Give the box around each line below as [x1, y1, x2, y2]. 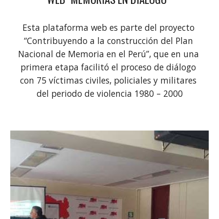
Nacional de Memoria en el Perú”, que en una [18, 48, 199, 60]
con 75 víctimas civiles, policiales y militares [20, 74, 197, 87]
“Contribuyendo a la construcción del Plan [23, 35, 193, 47]
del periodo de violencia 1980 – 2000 [36, 88, 183, 100]
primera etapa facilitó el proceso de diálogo [21, 61, 196, 73]
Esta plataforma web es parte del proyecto [22, 22, 195, 34]
